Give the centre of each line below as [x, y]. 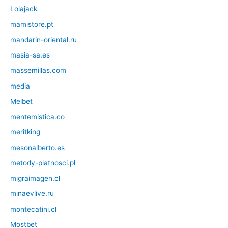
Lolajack [24, 9]
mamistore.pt [32, 24]
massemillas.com [38, 70]
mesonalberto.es [37, 147]
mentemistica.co [37, 117]
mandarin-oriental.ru [44, 39]
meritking [25, 132]
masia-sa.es [30, 55]
